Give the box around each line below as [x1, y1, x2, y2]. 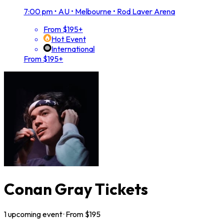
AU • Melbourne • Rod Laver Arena [58, 6, 175, 17]
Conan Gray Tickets [4, 179, 148, 199]
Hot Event [51, 34, 86, 44]
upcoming [6, 209, 42, 220]
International [51, 44, 95, 54]
